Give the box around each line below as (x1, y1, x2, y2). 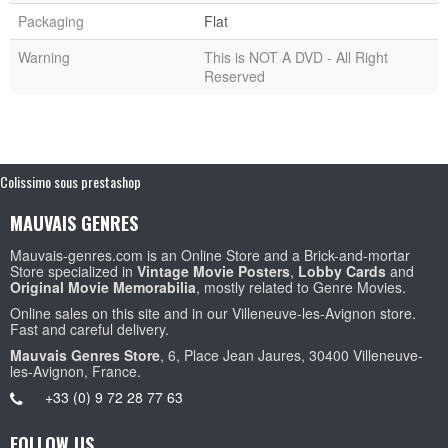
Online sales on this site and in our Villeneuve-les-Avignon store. (10, 302, 416, 323)
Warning (18, 46, 70, 67)
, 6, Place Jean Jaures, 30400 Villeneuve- (160, 344, 423, 365)
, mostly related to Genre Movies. (196, 276, 406, 297)
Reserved (204, 65, 265, 86)
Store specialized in (10, 260, 137, 281)
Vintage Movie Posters (137, 260, 290, 281)
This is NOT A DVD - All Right (204, 46, 388, 67)
